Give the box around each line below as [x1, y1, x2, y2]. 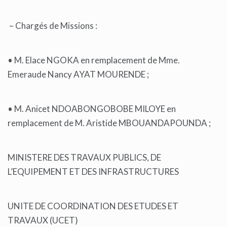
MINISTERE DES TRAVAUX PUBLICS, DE [8, 152, 161, 163]
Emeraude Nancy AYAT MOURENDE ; [8, 69, 150, 80]
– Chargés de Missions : [8, 20, 99, 31]
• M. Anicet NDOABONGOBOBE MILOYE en [8, 103, 176, 115]
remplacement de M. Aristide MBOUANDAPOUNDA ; [8, 118, 212, 129]
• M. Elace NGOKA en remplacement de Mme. [8, 55, 180, 66]
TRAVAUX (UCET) [8, 215, 78, 226]
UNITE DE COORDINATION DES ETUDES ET [8, 201, 178, 212]
